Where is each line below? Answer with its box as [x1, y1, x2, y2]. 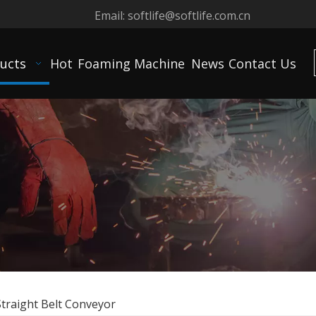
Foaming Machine [78, 55, 186, 72]
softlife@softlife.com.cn [128, 8, 250, 23]
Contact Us [229, 55, 297, 72]
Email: [95, 8, 128, 23]
